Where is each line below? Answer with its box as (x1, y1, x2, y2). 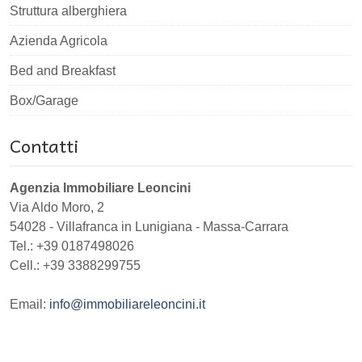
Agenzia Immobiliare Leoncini (10, 180, 191, 195)
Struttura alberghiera (10, 3, 127, 18)
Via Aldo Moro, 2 (10, 200, 104, 214)
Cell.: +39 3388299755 (10, 258, 141, 272)
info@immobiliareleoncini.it (49, 297, 205, 311)
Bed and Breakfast (10, 63, 116, 78)
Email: (10, 297, 49, 311)
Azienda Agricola (10, 33, 107, 48)
